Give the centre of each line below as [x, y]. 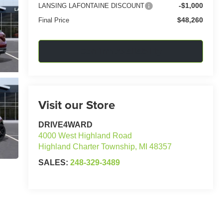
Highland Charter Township [86, 147]
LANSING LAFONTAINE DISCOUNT [91, 5]
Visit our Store [76, 105]
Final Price [54, 20]
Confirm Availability [120, 51]
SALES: [54, 163]
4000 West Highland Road [85, 136]
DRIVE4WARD [65, 125]
